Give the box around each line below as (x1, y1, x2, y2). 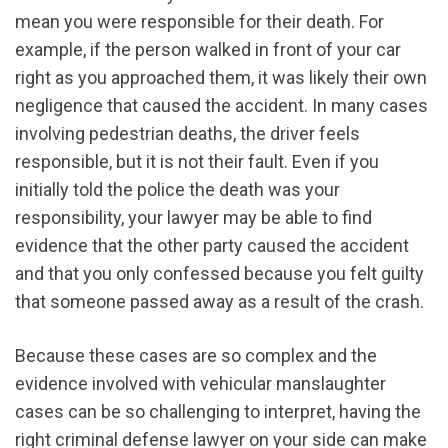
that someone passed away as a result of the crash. (15, 291, 424, 313)
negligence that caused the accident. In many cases (15, 95, 428, 117)
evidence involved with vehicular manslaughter (15, 373, 386, 395)
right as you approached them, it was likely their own (15, 67, 427, 89)
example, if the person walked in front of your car (15, 39, 401, 61)
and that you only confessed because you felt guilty (15, 263, 424, 285)
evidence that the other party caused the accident (15, 235, 409, 257)
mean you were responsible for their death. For (15, 11, 384, 33)
